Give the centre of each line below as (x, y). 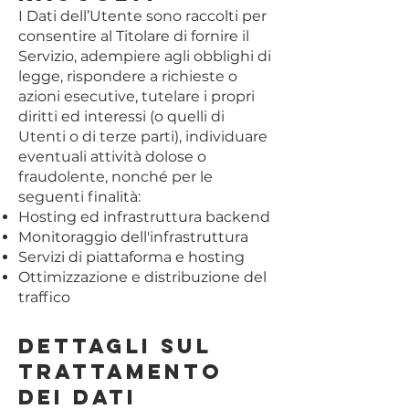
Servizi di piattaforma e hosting (131, 257)
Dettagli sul (115, 346)
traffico (44, 297)
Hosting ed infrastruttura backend (144, 217)
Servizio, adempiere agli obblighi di (145, 56)
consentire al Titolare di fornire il (134, 36)
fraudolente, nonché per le (115, 177)
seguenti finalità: (79, 197)
